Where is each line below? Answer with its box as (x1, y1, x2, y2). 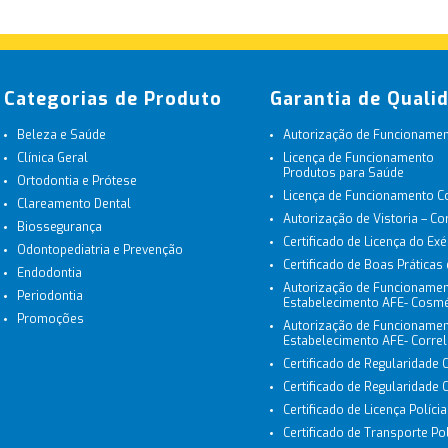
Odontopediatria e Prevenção (16, 242, 183, 258)
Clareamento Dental (16, 196, 131, 212)
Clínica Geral (16, 150, 88, 166)
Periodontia (16, 288, 83, 304)
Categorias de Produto (3, 87, 222, 111)
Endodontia (16, 265, 82, 281)
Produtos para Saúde (283, 165, 405, 181)
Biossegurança (16, 219, 102, 235)
